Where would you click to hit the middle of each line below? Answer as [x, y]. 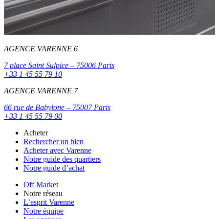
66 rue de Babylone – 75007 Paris [57, 108]
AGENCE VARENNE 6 [41, 49]
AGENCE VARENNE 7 [41, 91]
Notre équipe [44, 211]
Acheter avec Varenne [57, 151]
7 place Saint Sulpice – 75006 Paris [59, 66]
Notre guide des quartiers [62, 159]
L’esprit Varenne [49, 202]
